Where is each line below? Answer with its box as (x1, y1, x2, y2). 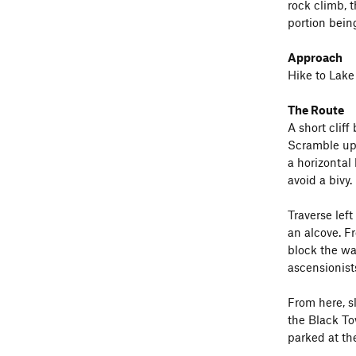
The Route (288, 102, 344, 117)
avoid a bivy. (288, 172, 352, 187)
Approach (288, 49, 342, 64)
